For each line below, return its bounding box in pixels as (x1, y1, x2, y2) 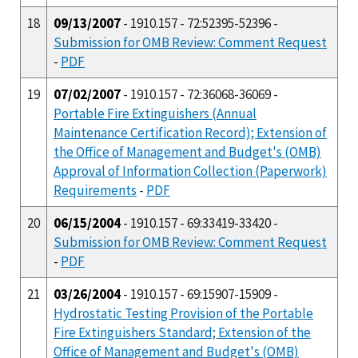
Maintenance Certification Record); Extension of (54, 123, 327, 141)
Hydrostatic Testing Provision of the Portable (54, 304, 313, 322)
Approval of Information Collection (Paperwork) (54, 161, 327, 180)
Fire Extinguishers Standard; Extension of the (54, 323, 311, 341)
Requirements (54, 181, 137, 199)
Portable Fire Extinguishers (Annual (54, 104, 257, 122)
